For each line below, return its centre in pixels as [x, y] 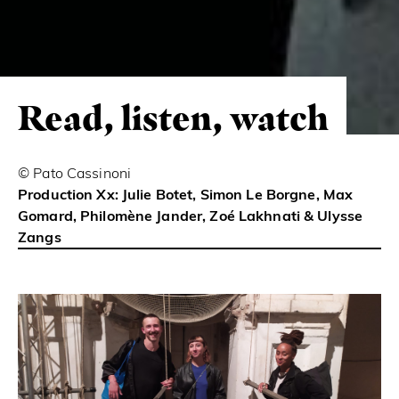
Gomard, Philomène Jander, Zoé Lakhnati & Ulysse [191, 217]
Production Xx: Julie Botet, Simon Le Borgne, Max [186, 195]
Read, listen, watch [174, 118]
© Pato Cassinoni [75, 174]
